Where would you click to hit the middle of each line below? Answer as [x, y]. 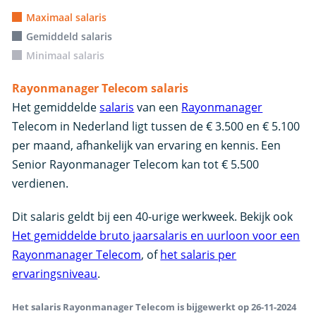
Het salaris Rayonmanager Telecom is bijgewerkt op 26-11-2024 [154, 307]
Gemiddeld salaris [69, 36]
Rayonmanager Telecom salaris [101, 88]
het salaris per [199, 255]
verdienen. [41, 183]
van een [158, 107]
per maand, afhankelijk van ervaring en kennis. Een [147, 145]
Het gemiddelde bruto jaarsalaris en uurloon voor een [156, 236]
